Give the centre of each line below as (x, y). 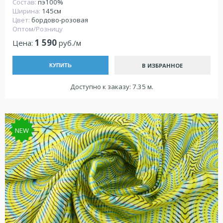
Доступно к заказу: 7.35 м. (111, 86)
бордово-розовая (60, 20)
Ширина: (27, 11)
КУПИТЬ (61, 65)
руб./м (69, 43)
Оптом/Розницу (38, 29)
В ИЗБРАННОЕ (163, 65)
